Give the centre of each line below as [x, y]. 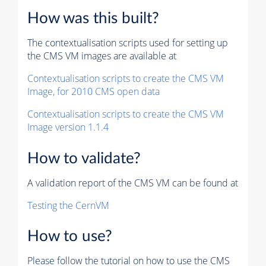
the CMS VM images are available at [102, 56]
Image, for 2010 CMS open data [94, 91]
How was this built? [93, 18]
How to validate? [84, 158]
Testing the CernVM [68, 205]
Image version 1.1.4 [68, 127]
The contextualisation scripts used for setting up [128, 43]
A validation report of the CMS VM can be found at [133, 183]
